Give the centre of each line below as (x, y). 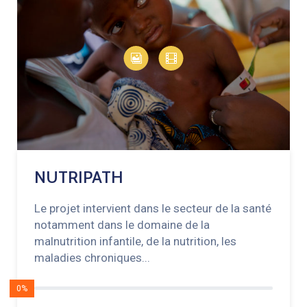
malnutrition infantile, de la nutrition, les (135, 242)
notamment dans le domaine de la (122, 225)
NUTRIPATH (79, 177)
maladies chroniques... (92, 258)
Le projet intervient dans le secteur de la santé (153, 209)
